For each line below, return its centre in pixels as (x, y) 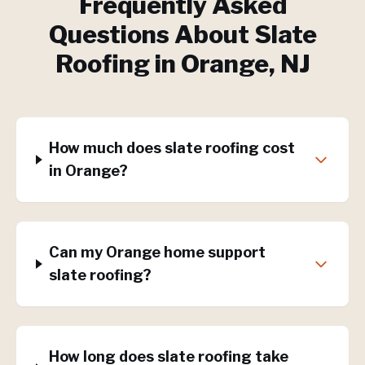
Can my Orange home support (158, 252)
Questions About (151, 34)
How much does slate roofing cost (172, 148)
